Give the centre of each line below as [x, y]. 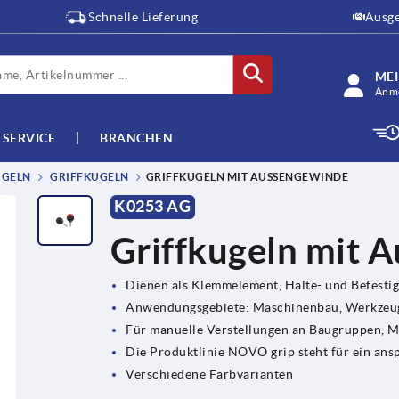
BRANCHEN [136, 138]
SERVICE [28, 138]
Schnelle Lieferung [143, 17]
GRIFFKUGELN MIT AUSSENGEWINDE [244, 177]
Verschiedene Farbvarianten [210, 374]
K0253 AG [153, 207]
